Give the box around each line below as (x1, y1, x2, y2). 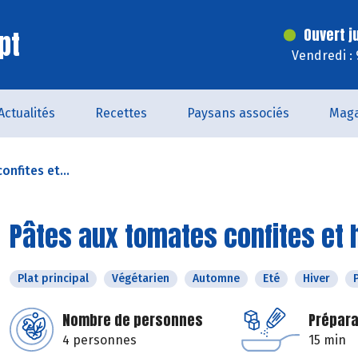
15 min (308, 332, 346, 348)
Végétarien (112, 272, 169, 285)
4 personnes (62, 332, 137, 348)
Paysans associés (187, 105, 289, 121)
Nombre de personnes (62, 309, 203, 331)
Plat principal (18, 272, 89, 285)
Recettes (95, 105, 147, 121)
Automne (193, 272, 240, 285)
